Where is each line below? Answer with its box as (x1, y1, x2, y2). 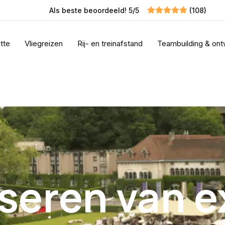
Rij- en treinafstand (77, 38, 143, 48)
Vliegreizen (25, 38, 63, 48)
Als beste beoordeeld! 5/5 (49, 6, 141, 15)
